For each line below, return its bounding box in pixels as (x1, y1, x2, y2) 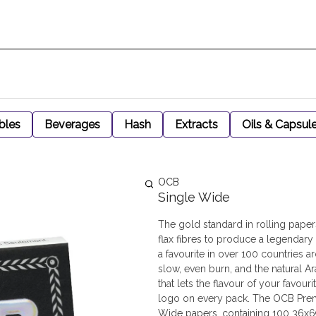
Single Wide (158, 190, 230, 205)
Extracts (175, 118, 218, 131)
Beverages (44, 118, 100, 131)
